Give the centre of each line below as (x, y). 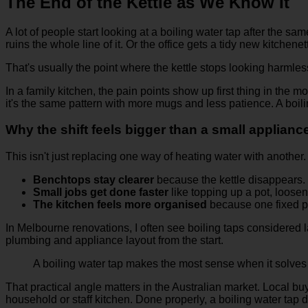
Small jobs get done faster (101, 192)
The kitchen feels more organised (120, 205)
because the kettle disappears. (230, 180)
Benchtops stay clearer (93, 180)
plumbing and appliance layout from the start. (114, 241)
